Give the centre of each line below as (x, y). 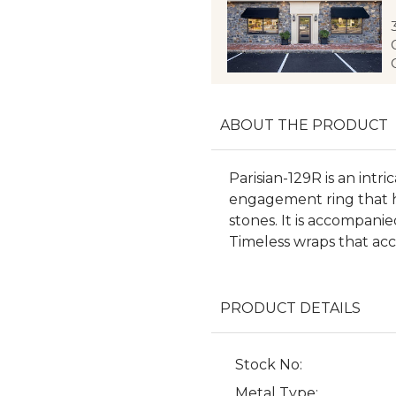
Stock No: (269, 365)
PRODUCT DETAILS (290, 308)
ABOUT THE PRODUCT (304, 126)
